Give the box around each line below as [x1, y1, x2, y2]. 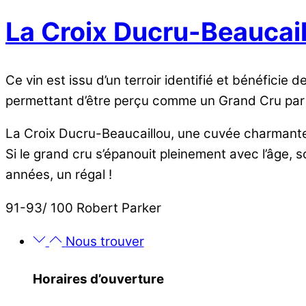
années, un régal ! [5, 167, 112, 183]
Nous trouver [65, 233, 144, 249]
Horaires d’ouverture [33, 270, 164, 287]
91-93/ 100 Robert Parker [5, 200, 161, 217]
